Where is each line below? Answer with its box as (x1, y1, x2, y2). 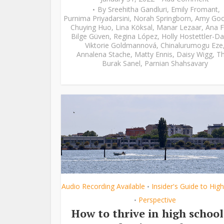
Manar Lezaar (156, 22, 201, 32)
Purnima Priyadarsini (63, 13, 129, 23)
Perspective (138, 195, 176, 205)
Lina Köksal (115, 22, 152, 32)
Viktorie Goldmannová (84, 40, 156, 50)
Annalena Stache (76, 49, 130, 59)
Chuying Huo (70, 22, 111, 32)
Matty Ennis (134, 49, 172, 59)
